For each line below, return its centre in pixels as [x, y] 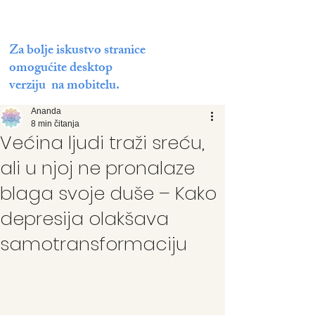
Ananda [46, 111]
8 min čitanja [55, 124]
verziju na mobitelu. [64, 86]
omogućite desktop [61, 69]
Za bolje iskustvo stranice [77, 51]
